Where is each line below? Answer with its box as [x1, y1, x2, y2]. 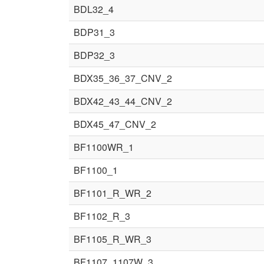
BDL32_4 [74, 2, 114, 16]
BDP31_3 [74, 25, 115, 39]
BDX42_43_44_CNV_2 [74, 94, 172, 108]
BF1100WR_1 [74, 140, 134, 154]
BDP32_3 [74, 48, 115, 62]
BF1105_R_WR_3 [74, 232, 151, 246]
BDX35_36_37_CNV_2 [74, 71, 172, 85]
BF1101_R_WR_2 [74, 186, 151, 200]
